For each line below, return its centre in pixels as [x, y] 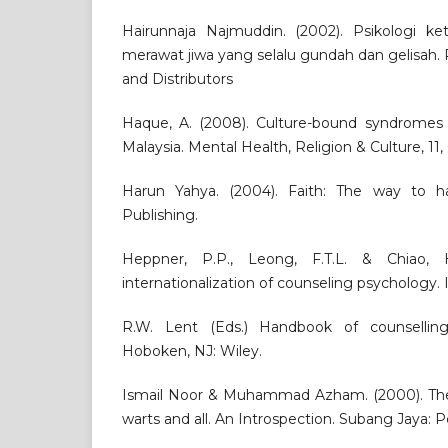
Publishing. [160, 215]
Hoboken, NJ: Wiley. [192, 351]
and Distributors [177, 79]
